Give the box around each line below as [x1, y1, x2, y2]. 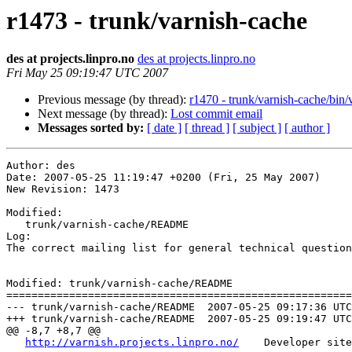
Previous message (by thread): [38, 93, 189, 107]
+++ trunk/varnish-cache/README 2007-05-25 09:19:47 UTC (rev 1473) [6, 313, 195, 325]
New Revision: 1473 [6, 183, 119, 196]
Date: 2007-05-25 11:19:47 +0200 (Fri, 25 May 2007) [6, 171, 321, 184]
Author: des [6, 159, 75, 172]
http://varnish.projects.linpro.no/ [25, 336, 239, 349]
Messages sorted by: [38, 121, 144, 135]
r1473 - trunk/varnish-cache [6, 6, 307, 35]
